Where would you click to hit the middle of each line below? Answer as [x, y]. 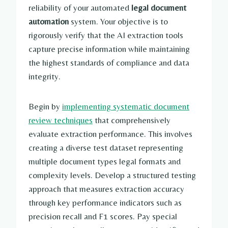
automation [49, 22]
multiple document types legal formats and [105, 162]
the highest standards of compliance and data [109, 63]
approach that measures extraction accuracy [106, 189]
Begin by [45, 107]
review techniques [61, 120]
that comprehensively [132, 120]
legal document [159, 8]
